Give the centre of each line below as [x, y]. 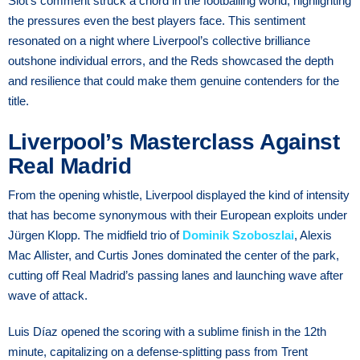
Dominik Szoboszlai [238, 235]
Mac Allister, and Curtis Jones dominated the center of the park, [174, 255]
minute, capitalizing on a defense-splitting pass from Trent [158, 351]
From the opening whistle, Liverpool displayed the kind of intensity [179, 194]
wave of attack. [48, 295]
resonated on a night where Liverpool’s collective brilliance [159, 40]
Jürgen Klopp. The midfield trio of [95, 235]
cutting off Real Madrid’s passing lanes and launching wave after [176, 275]
